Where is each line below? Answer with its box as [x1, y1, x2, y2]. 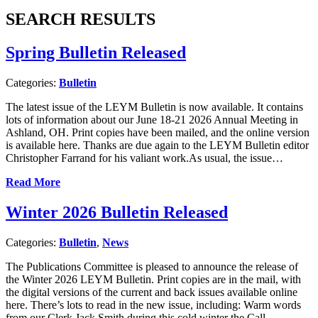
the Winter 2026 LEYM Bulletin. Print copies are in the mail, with [6, 273, 301, 285]
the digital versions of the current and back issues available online [6, 285, 297, 298]
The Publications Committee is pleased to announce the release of [6, 260, 298, 273]
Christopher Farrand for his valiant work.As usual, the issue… [6, 151, 283, 164]
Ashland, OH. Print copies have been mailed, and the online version [6, 126, 309, 138]
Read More [6, 175, 60, 188]
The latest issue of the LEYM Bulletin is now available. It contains [6, 100, 303, 113]
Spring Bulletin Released [6, 43, 186, 62]
